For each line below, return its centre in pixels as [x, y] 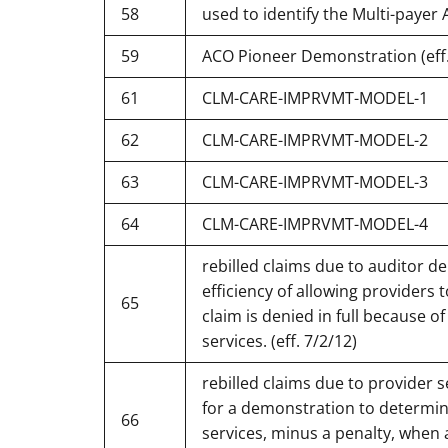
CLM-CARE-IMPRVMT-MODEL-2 [315, 139]
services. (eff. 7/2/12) [279, 340]
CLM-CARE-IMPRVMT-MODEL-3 [315, 181]
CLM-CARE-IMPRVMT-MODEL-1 [315, 97]
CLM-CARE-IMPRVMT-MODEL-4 [315, 223]
